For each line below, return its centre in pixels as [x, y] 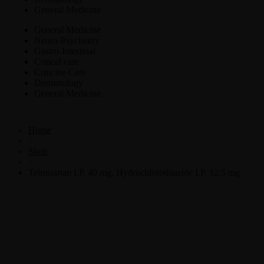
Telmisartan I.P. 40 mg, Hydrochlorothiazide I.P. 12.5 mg [134, 172]
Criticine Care [60, 72]
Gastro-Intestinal [65, 51]
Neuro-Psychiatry [67, 40]
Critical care [57, 62]
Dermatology [59, 83]
